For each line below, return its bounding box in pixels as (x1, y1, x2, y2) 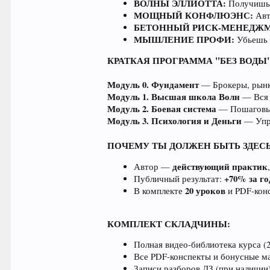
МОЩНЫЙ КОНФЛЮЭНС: (134, 8, 254, 22)
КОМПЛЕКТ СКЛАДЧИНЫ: (107, 217, 231, 230)
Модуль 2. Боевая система (107, 102, 217, 116)
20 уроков (185, 184, 226, 197)
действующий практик (172, 160, 268, 173)
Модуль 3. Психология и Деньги (107, 115, 242, 128)
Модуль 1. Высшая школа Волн (107, 90, 240, 104)
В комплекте (134, 184, 186, 196)
